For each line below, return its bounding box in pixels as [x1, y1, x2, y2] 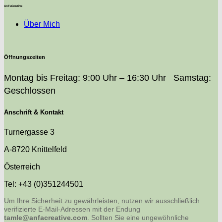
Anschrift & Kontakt [4, 109, 63, 116]
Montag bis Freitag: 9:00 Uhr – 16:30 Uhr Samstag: [4, 73, 211, 83]
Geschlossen [4, 86, 55, 96]
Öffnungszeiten [4, 54, 45, 60]
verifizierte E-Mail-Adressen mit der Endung [4, 205, 140, 213]
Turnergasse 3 [4, 127, 55, 136]
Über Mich [24, 19, 60, 28]
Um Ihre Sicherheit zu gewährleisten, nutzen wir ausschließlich [4, 196, 200, 205]
